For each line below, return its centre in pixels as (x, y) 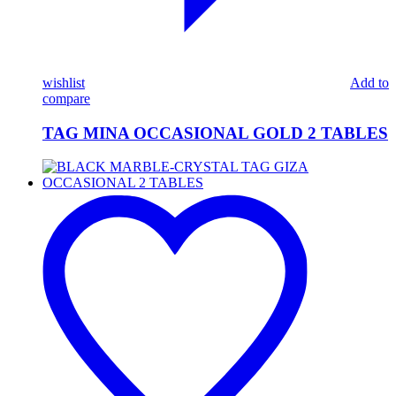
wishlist (64, 82)
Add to (369, 82)
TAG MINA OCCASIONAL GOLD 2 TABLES (215, 133)
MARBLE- (74, 214)
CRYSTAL (73, 230)
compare (66, 98)
